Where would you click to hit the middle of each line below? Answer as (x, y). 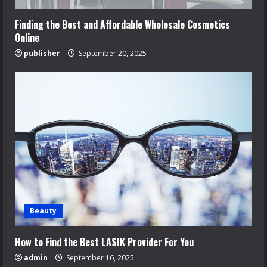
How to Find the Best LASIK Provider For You (104, 242)
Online (27, 38)
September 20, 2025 (112, 53)
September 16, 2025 (99, 258)
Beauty (43, 211)
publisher (42, 53)
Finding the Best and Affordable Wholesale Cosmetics (122, 24)
